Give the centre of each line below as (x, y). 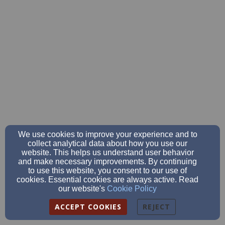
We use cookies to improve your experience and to (107, 134)
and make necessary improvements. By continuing (107, 161)
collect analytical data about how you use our (107, 143)
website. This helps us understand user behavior (107, 152)
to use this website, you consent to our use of (107, 171)
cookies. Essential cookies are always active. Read (107, 180)
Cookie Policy (132, 189)
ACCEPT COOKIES (88, 207)
